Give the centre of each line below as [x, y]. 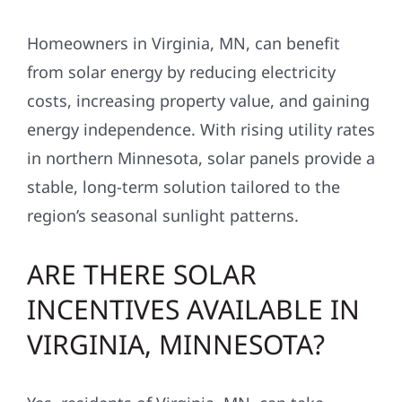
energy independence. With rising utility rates [201, 130]
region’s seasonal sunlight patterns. [162, 216]
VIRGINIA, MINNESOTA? [175, 345]
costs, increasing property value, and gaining [198, 101]
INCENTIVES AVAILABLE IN [193, 310]
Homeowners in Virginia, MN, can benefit [183, 44]
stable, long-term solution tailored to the [183, 187]
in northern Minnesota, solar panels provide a [201, 158]
